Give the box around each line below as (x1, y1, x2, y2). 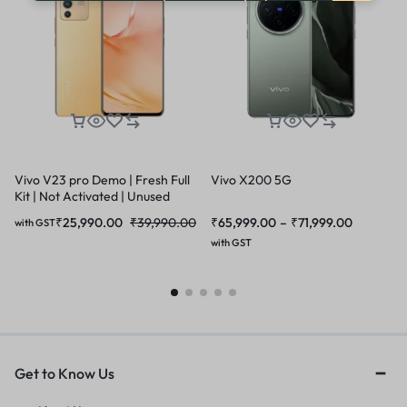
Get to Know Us (15, 364, 114, 382)
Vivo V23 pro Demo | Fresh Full (15, 172, 190, 188)
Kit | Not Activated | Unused (15, 188, 170, 204)
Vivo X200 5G (211, 172, 292, 188)
